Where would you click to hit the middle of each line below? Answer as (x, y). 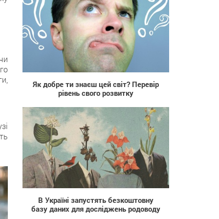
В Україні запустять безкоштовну (96, 200)
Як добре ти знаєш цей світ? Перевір (96, 84)
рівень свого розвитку (96, 93)
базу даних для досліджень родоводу (96, 208)
